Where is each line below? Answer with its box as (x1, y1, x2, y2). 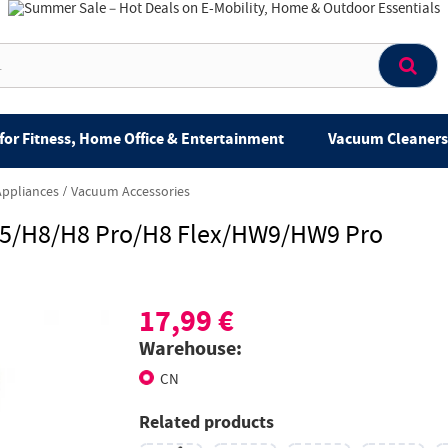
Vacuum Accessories (71, 182, 190, 203)
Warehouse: (139, 336, 242, 364)
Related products (139, 410, 274, 436)
